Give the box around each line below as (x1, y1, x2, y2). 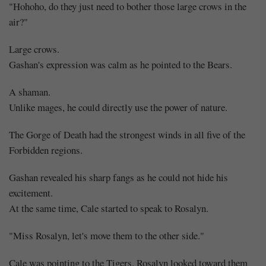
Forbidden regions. (9, 142, 83, 157)
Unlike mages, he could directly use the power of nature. (9, 100, 227, 114)
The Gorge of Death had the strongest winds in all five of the (9, 127, 245, 141)
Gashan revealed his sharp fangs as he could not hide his (9, 170, 228, 184)
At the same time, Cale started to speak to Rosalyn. (9, 201, 208, 215)
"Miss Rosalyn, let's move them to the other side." (9, 228, 204, 242)
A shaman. (9, 84, 50, 99)
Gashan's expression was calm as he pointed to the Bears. (9, 57, 232, 71)
